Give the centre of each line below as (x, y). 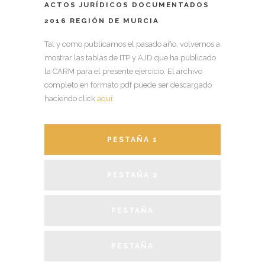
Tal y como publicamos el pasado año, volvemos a (132, 44)
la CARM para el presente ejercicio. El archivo (123, 72)
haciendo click (70, 99)
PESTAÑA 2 (132, 175)
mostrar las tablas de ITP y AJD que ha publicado (130, 58)
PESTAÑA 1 (132, 140)
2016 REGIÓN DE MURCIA (102, 21)
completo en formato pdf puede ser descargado (128, 85)
